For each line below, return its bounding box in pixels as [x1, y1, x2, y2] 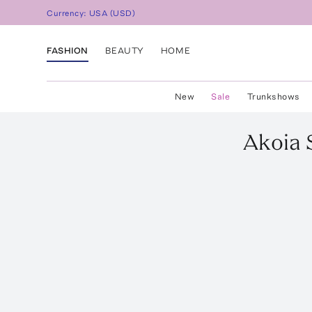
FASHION [47, 45, 88, 56]
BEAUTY [104, 45, 144, 56]
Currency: [47, 8, 90, 19]
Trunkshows [247, 91, 300, 102]
